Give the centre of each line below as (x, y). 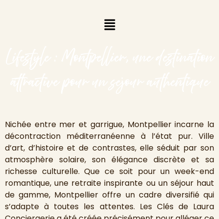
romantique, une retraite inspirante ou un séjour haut (109, 183)
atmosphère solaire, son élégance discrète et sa (109, 160)
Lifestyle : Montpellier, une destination (109, 58)
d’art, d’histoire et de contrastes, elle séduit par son (109, 148)
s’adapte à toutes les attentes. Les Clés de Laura (109, 207)
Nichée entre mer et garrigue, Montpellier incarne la (109, 125)
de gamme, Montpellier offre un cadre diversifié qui (109, 195)
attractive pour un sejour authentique (109, 82)
